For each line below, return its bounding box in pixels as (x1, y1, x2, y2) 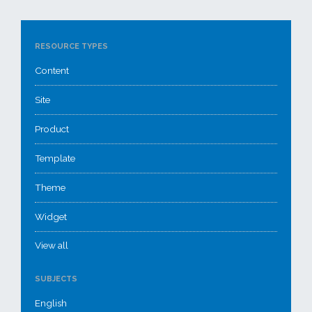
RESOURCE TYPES (35, 42, 108, 51)
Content (35, 65, 69, 76)
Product (35, 123, 69, 134)
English (35, 297, 67, 309)
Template (35, 153, 75, 164)
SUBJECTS (35, 274, 77, 283)
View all (35, 240, 68, 251)
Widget (35, 211, 67, 222)
